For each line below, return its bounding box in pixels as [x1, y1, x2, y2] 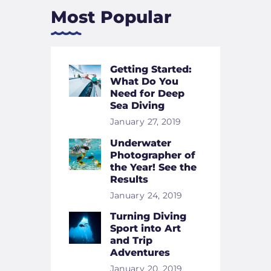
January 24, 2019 [109, 189, 183, 201]
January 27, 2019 [109, 116, 181, 128]
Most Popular [51, 7, 171, 28]
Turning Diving [109, 211, 186, 223]
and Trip [109, 235, 152, 247]
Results [109, 173, 148, 185]
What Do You [109, 76, 178, 88]
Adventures [109, 247, 170, 259]
